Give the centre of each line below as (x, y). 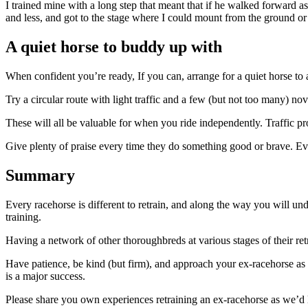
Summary (40, 175)
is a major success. (45, 276)
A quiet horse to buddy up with (114, 46)
